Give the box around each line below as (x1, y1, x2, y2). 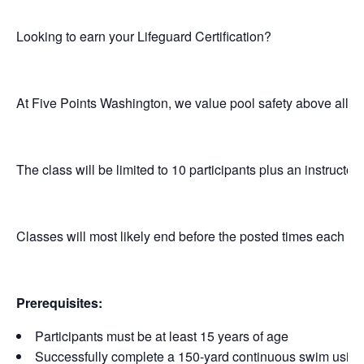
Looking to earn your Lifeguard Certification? (16, 26, 271, 45)
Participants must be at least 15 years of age (35, 326, 288, 345)
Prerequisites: (16, 292, 102, 312)
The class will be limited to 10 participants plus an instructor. (16, 159, 360, 179)
